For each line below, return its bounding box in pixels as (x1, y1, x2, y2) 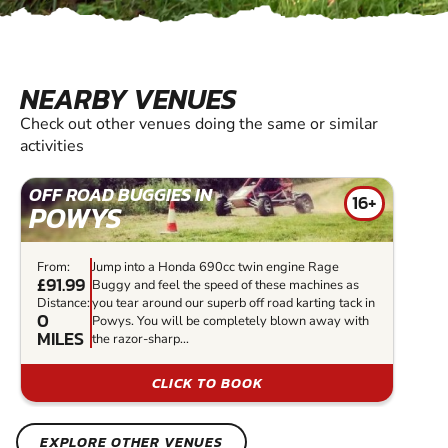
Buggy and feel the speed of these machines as (92, 275, 359, 294)
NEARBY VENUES (20, 77, 237, 120)
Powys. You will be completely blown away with (92, 311, 369, 330)
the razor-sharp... (92, 329, 189, 348)
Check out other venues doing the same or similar (20, 112, 378, 135)
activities (20, 134, 84, 157)
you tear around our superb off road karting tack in (92, 293, 375, 312)
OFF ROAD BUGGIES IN (29, 180, 212, 208)
